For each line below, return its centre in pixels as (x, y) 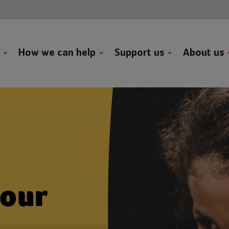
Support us (140, 53)
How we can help (58, 53)
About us (204, 53)
